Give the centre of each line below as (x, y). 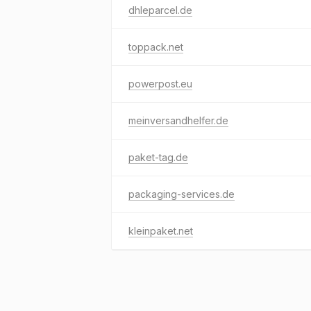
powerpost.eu (160, 84)
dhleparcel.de (160, 10)
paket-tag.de (158, 157)
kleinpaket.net (161, 231)
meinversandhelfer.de (178, 120)
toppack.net (156, 47)
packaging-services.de (182, 194)
